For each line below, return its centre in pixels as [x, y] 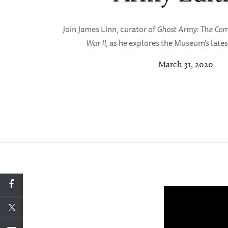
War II [96, 42]
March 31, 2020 [186, 64]
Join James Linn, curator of [110, 29]
